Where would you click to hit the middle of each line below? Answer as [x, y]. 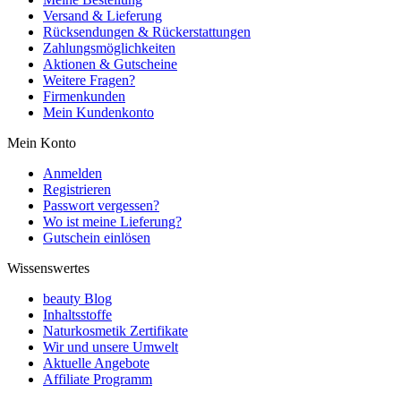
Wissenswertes [48, 268]
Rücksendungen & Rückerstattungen [147, 31]
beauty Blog [77, 298]
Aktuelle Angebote [96, 363]
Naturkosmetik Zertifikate [115, 330]
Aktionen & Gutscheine [110, 64]
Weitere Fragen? [89, 80]
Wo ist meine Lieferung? [112, 221]
